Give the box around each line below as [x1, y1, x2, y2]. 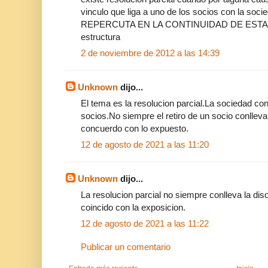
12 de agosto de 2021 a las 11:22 [81, 218, 209, 229]
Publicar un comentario [81, 242, 170, 252]
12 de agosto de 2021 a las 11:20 [81, 139, 209, 150]
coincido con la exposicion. [81, 202, 185, 213]
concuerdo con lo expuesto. [81, 123, 188, 134]
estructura [81, 32, 120, 42]
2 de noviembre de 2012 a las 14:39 [81, 48, 220, 59]
